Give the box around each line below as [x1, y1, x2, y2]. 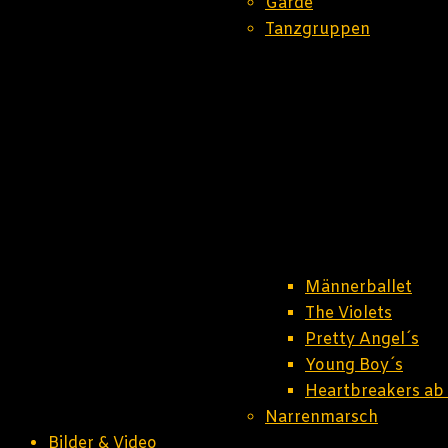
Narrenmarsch [265, 407, 378, 428]
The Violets [305, 303, 392, 324]
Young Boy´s [305, 355, 403, 376]
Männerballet [305, 277, 412, 298]
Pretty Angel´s [305, 329, 419, 350]
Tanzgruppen [265, 19, 370, 40]
